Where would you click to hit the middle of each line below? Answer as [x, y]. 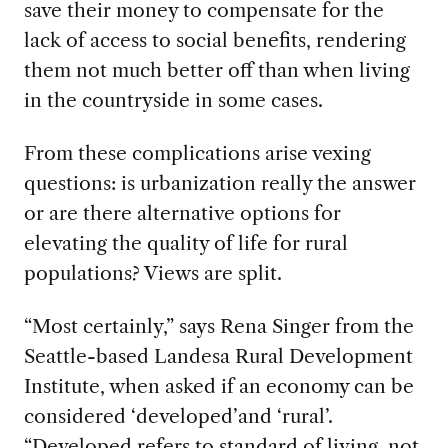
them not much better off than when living [216, 70]
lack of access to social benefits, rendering [214, 40]
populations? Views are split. [152, 273]
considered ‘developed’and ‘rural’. [178, 416]
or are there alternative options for [182, 213]
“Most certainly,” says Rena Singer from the [218, 326]
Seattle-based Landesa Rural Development [218, 356]
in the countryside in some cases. [173, 100]
